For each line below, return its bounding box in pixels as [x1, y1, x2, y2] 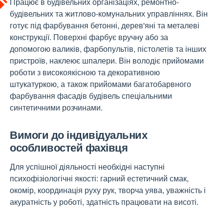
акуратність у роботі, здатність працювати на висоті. [10, 196, 198, 207]
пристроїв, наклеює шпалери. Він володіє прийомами [10, 55, 204, 66]
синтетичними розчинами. [10, 102, 103, 113]
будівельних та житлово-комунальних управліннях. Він [10, 8, 208, 19]
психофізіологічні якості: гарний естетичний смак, [10, 173, 189, 184]
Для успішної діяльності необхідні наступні [10, 161, 165, 172]
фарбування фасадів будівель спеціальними [10, 90, 172, 101]
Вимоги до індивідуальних [10, 127, 147, 142]
